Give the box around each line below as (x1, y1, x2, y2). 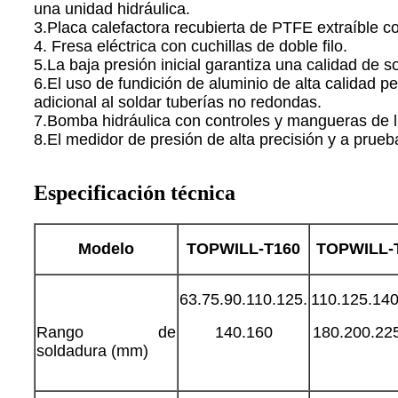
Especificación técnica (34, 180, 235, 204)
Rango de (36, 322, 176, 341)
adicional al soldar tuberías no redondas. (34, 92, 322, 111)
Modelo (78, 239, 134, 258)
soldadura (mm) (36, 341, 148, 360)
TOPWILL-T (187, 239, 274, 258)
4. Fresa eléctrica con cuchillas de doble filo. (34, 36, 347, 55)
